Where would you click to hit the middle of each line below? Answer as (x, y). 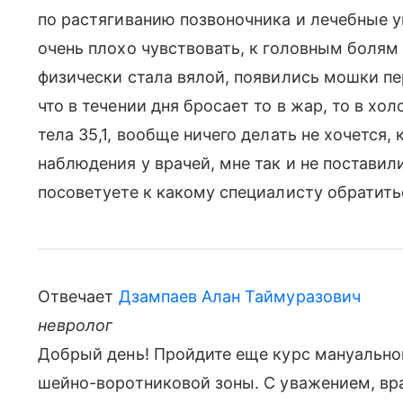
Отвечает (78, 296)
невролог (76, 325)
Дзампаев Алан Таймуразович (239, 296)
